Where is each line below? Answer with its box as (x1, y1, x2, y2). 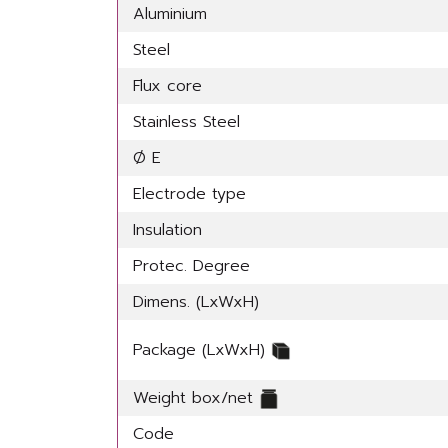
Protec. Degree (133, 254, 250, 278)
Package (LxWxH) (133, 338, 271, 362)
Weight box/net (133, 386, 259, 410)
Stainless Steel (133, 110, 240, 134)
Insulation (133, 218, 202, 242)
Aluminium (133, 2, 207, 26)
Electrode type (133, 182, 246, 206)
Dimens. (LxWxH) (133, 290, 259, 314)
